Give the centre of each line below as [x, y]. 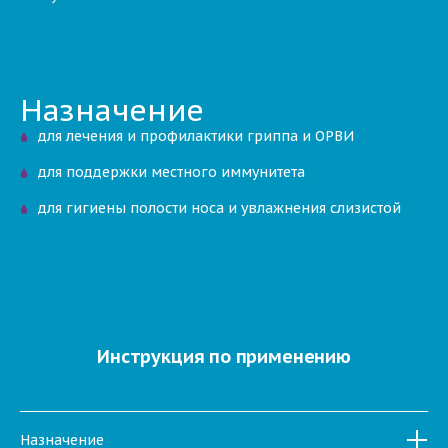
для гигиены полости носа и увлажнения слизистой [219, 208]
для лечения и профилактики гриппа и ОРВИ [196, 136]
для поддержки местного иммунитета [171, 172]
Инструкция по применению [224, 356]
